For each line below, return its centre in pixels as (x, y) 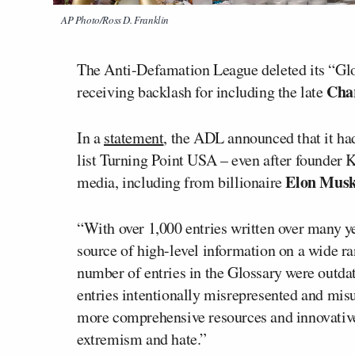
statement (134, 137)
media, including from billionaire (181, 181)
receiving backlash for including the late (202, 91)
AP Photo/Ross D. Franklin (115, 19)
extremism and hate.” (142, 338)
